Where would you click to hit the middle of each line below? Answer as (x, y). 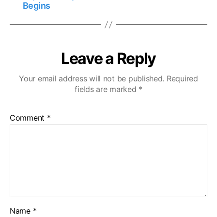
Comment (28, 118)
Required (182, 79)
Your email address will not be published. (92, 79)
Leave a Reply (108, 59)
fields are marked (107, 89)
